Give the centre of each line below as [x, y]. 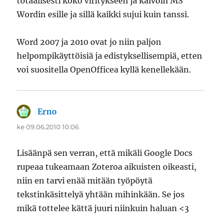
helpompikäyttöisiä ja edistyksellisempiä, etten [110, 56]
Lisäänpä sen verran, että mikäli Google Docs [105, 153]
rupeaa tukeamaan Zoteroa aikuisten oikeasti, [107, 167]
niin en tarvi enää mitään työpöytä [85, 181]
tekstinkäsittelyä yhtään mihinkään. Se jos [101, 195]
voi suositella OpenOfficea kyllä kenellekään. [104, 70]
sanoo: [70, 112]
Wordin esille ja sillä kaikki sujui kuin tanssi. [103, 15]
